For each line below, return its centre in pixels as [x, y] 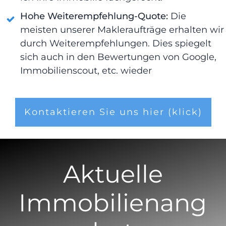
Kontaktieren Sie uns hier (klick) [113, 112]
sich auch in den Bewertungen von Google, [118, 57]
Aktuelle [113, 174]
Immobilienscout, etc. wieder [87, 70]
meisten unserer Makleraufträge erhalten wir [122, 30]
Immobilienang [113, 203]
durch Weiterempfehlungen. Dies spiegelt [116, 43]
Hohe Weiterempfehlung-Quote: [94, 16]
